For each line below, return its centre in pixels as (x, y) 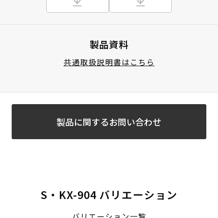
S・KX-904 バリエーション (109, 195)
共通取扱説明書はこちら (109, 62)
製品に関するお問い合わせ (109, 121)
